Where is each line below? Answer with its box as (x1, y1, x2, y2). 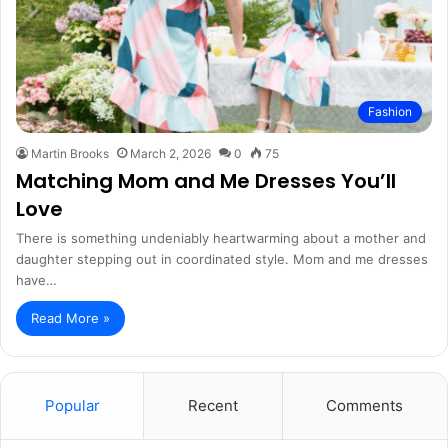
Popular (44, 395, 100, 415)
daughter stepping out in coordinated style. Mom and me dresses (16, 250, 428, 267)
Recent (187, 395, 238, 415)
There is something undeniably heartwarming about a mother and (16, 229, 426, 246)
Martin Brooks (31, 145, 109, 161)
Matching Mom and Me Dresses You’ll (16, 166, 396, 195)
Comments (326, 395, 404, 415)
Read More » (31, 309, 110, 326)
